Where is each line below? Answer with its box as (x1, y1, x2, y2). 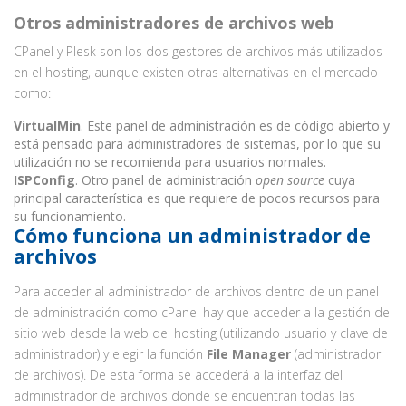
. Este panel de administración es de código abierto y (81, 117, 390, 134)
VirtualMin (14, 117, 81, 134)
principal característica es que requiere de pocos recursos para (14, 189, 380, 207)
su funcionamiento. (14, 208, 126, 225)
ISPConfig (14, 171, 75, 188)
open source (256, 171, 324, 188)
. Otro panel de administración (75, 171, 256, 188)
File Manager (207, 345, 291, 362)
